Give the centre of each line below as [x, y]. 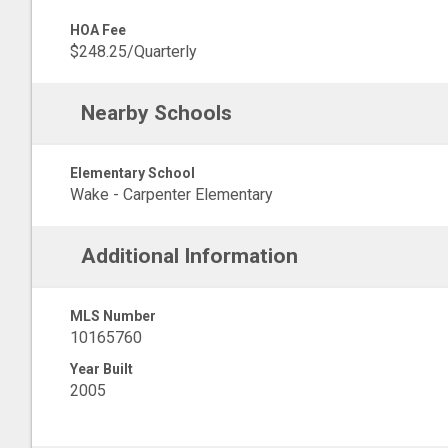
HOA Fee [98, 30]
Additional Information [189, 256]
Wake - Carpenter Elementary [171, 194]
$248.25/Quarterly [133, 51]
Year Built [101, 369]
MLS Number [113, 316]
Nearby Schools [156, 113]
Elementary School [132, 173]
